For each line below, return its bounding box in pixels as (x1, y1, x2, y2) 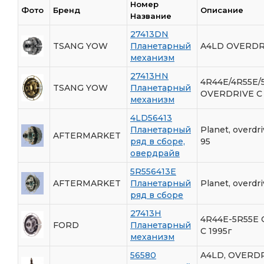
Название (130, 11, 171, 21)
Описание (200, 5, 243, 15)
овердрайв (130, 147, 180, 159)
